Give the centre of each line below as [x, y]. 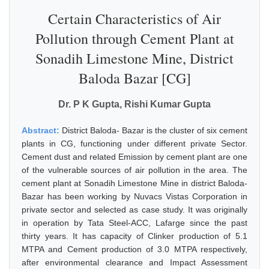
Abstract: [42, 130]
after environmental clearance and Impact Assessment [134, 262]
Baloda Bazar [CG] [134, 78]
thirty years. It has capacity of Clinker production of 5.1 [134, 236]
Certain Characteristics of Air [134, 19]
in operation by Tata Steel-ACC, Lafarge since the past [134, 223]
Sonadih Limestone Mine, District [134, 58]
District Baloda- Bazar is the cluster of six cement [155, 130]
